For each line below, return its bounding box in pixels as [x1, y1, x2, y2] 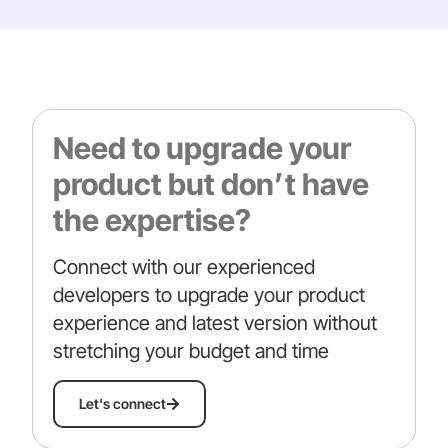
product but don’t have [53, 166, 369, 203]
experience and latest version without [53, 311, 377, 336]
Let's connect [79, 395, 166, 413]
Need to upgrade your [53, 130, 351, 167]
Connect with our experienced [53, 255, 315, 280]
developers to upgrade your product [53, 283, 365, 308]
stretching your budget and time [53, 339, 329, 364]
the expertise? [53, 202, 251, 239]
